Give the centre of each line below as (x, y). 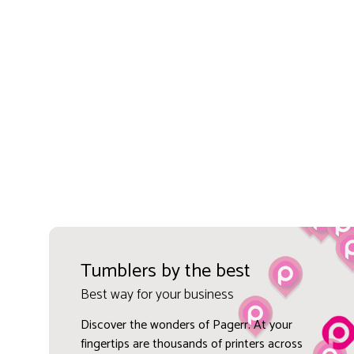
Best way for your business (157, 294)
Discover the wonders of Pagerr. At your (186, 325)
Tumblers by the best (165, 271)
